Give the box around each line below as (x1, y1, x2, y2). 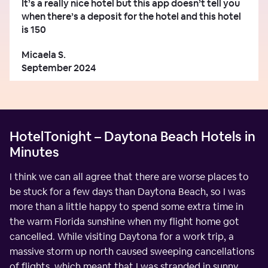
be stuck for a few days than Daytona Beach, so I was (10, 185, 245, 198)
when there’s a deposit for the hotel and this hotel (22, 10, 241, 23)
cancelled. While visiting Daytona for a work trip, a (10, 230, 234, 243)
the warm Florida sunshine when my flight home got (10, 215, 239, 228)
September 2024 (22, 61, 96, 74)
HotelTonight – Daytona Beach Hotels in (10, 127, 255, 145)
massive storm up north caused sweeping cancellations (10, 245, 254, 258)
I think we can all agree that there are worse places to (10, 170, 249, 183)
